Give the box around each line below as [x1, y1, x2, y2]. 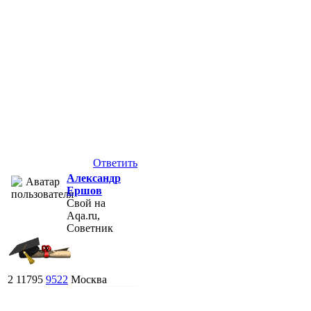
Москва [71, 273, 107, 285]
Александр [67, 171, 121, 184]
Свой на [67, 196, 106, 209]
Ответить [93, 156, 137, 169]
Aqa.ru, [67, 209, 100, 221]
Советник [67, 221, 113, 234]
